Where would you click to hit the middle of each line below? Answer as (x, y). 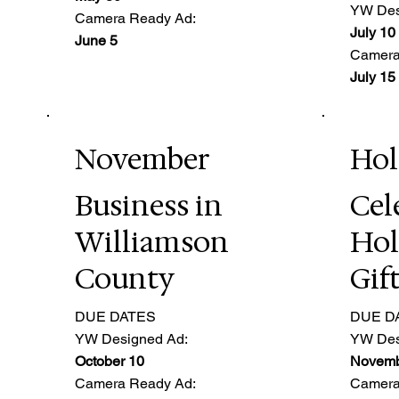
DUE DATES (116, 316)
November (143, 160)
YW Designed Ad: (132, 338)
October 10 (110, 361)
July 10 (372, 33)
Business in (149, 205)
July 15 (372, 77)
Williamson (152, 241)
